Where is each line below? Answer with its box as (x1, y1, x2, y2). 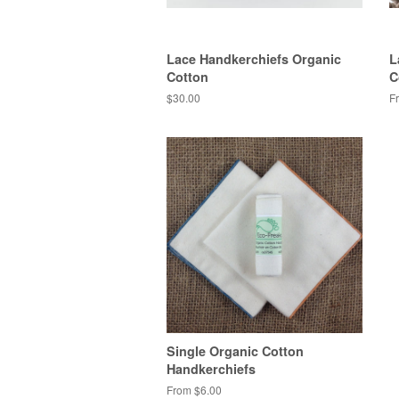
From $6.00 (167, 382, 222, 397)
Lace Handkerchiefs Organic (167, 50, 341, 68)
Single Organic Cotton (167, 342, 304, 360)
